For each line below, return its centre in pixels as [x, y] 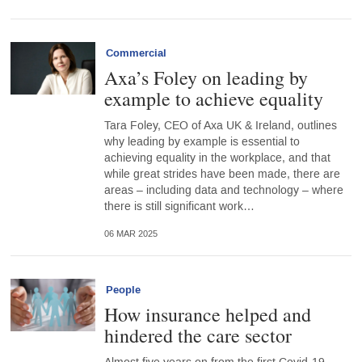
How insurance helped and [207, 315]
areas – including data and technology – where [223, 191]
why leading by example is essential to [202, 142]
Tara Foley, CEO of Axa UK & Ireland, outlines [220, 126]
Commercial [136, 54]
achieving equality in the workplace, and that [217, 158]
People [123, 290]
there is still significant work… [179, 207]
